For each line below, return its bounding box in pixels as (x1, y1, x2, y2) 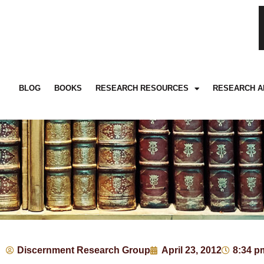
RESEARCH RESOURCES (95, 84, 189, 93)
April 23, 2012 (161, 245, 222, 256)
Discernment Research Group (17, 245, 150, 256)
